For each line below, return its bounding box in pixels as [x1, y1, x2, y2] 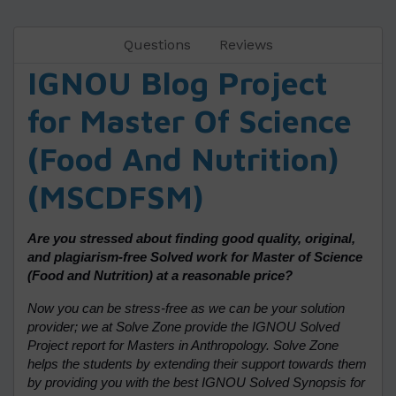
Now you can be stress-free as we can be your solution [27, 301, 345, 316]
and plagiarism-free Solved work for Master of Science [27, 250, 362, 265]
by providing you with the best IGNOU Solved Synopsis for [27, 376, 365, 391]
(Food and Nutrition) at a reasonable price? [27, 269, 293, 284]
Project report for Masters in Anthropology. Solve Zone [27, 339, 339, 354]
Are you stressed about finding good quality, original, [27, 232, 355, 247]
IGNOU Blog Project [27, 64, 328, 103]
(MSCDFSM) [27, 178, 203, 217]
